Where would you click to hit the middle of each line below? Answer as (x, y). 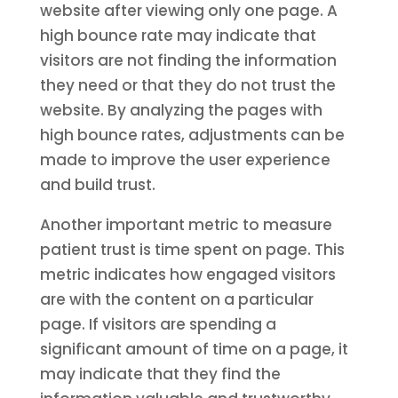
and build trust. (97, 185)
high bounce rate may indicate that (178, 36)
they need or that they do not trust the (187, 85)
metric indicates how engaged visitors (187, 275)
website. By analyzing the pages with (181, 110)
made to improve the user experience (185, 160)
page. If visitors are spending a (158, 324)
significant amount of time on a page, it (194, 349)
